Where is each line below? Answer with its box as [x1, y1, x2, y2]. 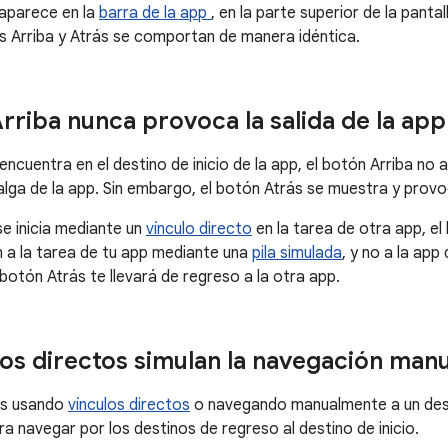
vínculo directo [146, 218, 252, 239]
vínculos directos [68, 394, 190, 415]
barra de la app [99, 2, 211, 23]
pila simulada [252, 242, 342, 263]
